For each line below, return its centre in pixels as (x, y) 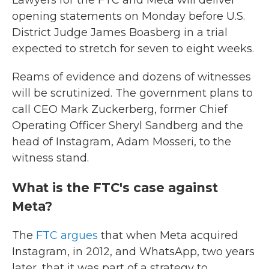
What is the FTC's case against (115, 188)
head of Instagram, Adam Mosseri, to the (122, 142)
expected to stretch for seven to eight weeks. (133, 49)
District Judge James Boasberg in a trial (120, 32)
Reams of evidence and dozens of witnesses (131, 77)
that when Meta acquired (168, 235)
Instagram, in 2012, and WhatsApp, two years (133, 252)
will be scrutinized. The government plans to (132, 93)
